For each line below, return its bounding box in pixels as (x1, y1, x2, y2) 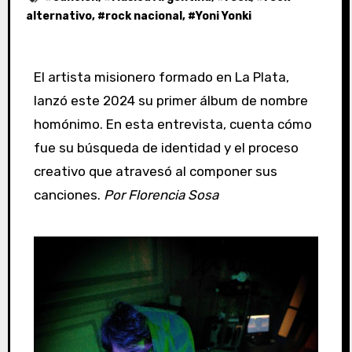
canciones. (33, 187, 104, 203)
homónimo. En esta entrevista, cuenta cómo (33, 116, 312, 132)
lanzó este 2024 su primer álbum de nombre (33, 93, 308, 108)
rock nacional (104, 9, 182, 23)
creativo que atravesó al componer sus (33, 163, 277, 179)
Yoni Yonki (195, 9, 251, 23)
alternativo (25, 9, 92, 23)
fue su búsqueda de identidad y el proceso (33, 140, 299, 156)
